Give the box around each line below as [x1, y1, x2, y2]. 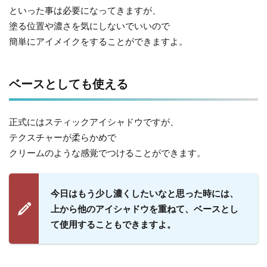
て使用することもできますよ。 [51, 219, 176, 228]
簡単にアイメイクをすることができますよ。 [9, 36, 188, 46]
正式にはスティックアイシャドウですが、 [9, 116, 179, 127]
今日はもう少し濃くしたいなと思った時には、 [51, 188, 238, 197]
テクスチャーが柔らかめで [9, 132, 116, 142]
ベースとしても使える [9, 76, 128, 91]
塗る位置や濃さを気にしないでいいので [9, 20, 170, 31]
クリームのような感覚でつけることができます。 [9, 147, 206, 158]
